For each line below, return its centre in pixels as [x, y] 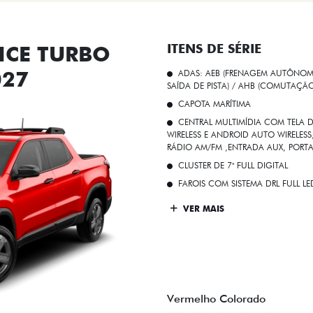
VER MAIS [202, 208]
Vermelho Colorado [216, 298]
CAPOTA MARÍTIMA [214, 104]
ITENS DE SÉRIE [214, 49]
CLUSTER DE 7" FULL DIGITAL [233, 166]
